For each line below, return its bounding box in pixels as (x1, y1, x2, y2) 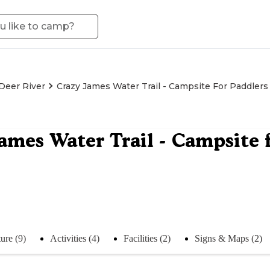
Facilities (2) (124, 233, 171, 243)
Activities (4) (50, 233, 99, 243)
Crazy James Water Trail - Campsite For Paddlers (57, 81, 268, 92)
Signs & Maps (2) (195, 233, 262, 243)
